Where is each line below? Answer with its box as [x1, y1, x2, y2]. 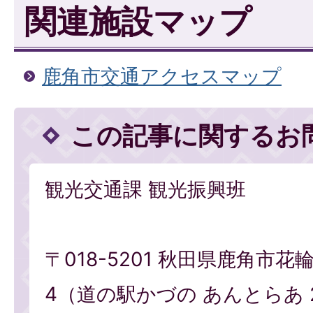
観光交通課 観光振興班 [45, 177, 246, 202]
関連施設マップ [24, 2, 252, 41]
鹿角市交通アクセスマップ [42, 64, 282, 89]
